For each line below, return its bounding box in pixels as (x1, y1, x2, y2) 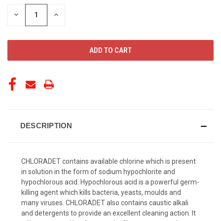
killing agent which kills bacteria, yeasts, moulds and (21, 188, 181, 196)
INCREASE (52, 10, 84, 19)
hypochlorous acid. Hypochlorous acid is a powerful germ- (21, 178, 199, 186)
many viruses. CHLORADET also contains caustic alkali (21, 198, 188, 207)
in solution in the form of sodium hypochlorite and (21, 167, 175, 176)
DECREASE (12, 10, 46, 19)
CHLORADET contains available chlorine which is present (21, 157, 196, 165)
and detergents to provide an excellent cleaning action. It (21, 209, 196, 217)
